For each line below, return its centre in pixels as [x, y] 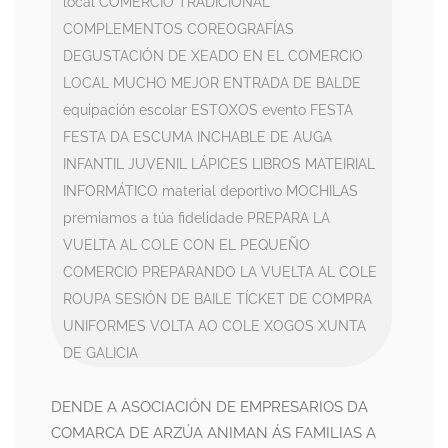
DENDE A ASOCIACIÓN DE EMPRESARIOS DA [209, 407]
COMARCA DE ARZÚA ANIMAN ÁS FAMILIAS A [213, 433]
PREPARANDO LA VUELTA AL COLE [259, 272]
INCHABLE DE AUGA [264, 137]
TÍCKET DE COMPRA [304, 299]
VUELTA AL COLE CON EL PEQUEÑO [186, 245]
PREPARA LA [288, 218]
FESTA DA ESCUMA [128, 137]
